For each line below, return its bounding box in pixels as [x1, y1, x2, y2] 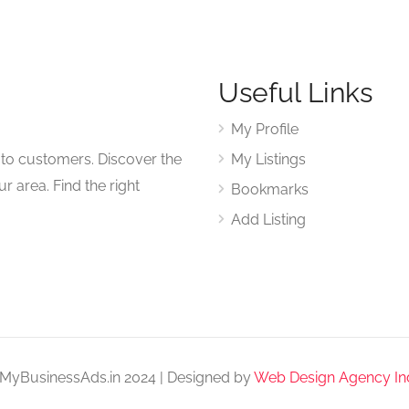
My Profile [231, 121, 299, 138]
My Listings [231, 151, 306, 168]
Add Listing [231, 211, 306, 228]
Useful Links [218, 77, 372, 109]
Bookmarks [231, 181, 309, 198]
